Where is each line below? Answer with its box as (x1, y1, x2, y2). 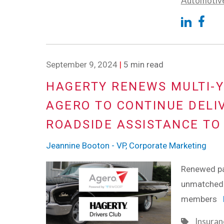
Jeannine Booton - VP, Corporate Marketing (46, 140, 206, 151)
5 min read (121, 59, 163, 69)
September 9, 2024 (46, 59, 117, 69)
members (180, 194, 223, 204)
